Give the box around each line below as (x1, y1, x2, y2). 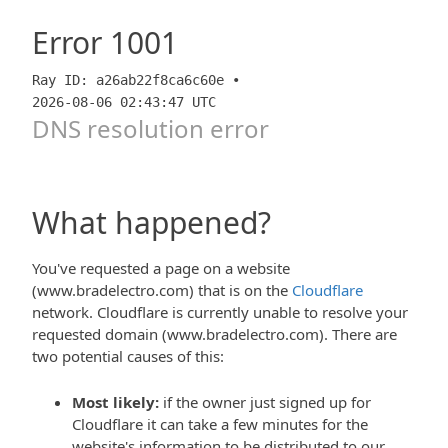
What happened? (32, 202, 271, 243)
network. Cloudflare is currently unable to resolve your (32, 302, 408, 322)
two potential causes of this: (32, 346, 224, 366)
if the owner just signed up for (159, 392, 371, 412)
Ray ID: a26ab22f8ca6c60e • (32, 72, 240, 88)
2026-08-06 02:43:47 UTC (32, 94, 216, 110)
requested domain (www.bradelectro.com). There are (32, 324, 397, 344)
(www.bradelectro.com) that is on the (32, 280, 292, 300)
